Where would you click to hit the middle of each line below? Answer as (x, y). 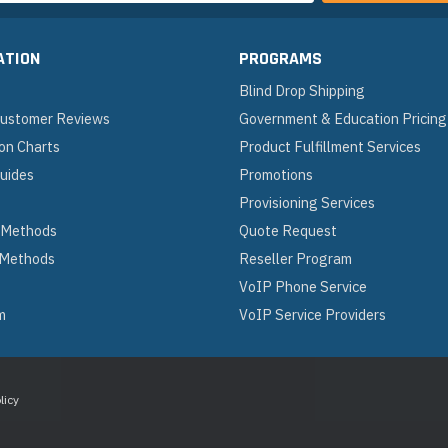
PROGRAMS (280, 59)
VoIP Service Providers (312, 314)
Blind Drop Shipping (302, 90)
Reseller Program (295, 258)
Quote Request (288, 230)
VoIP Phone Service (303, 286)
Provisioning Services (307, 202)
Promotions (276, 174)
